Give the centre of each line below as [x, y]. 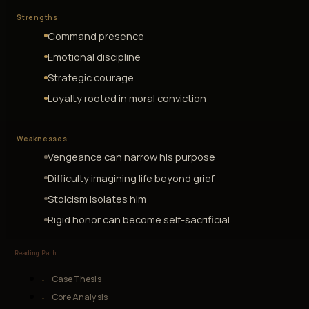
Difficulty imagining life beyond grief [131, 178]
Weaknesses [42, 139]
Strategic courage [90, 77]
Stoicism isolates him [97, 198]
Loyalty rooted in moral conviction [127, 98]
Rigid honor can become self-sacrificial [138, 219]
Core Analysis [79, 297]
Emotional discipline [94, 56]
